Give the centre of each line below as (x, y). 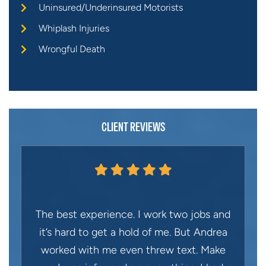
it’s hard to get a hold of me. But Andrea (133, 232)
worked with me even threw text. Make (133, 250)
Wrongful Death (72, 49)
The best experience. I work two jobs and (133, 215)
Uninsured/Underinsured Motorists (111, 8)
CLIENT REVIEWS (133, 127)
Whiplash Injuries (74, 28)
